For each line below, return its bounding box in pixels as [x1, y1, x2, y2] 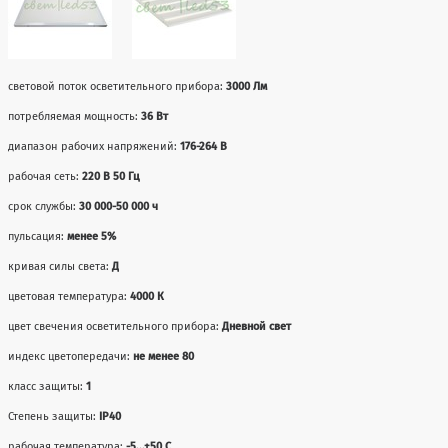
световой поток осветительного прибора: [8, 80, 227, 94]
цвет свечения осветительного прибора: [8, 320, 223, 334]
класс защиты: [8, 380, 87, 394]
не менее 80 [133, 350, 195, 364]
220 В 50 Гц [82, 170, 140, 184]
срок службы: [8, 200, 80, 214]
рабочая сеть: [8, 170, 83, 184]
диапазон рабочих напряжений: [8, 140, 181, 154]
